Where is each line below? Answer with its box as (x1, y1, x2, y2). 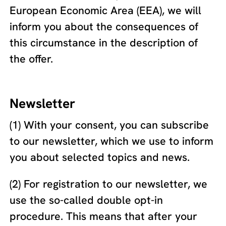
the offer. (10, 51, 53, 67)
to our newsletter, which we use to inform (10, 133, 214, 148)
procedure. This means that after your (10, 209, 198, 224)
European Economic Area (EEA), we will (10, 3, 202, 18)
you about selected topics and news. (10, 149, 190, 164)
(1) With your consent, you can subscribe (10, 117, 209, 132)
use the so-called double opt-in (10, 193, 163, 208)
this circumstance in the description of (10, 35, 198, 50)
